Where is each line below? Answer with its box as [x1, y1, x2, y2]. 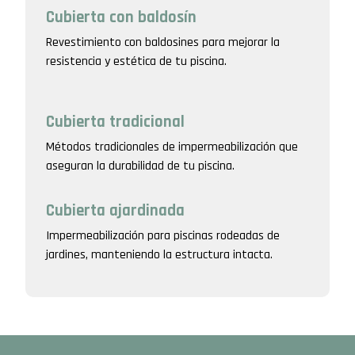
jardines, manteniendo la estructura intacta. [46, 246, 273, 264]
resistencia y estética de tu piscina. [46, 52, 227, 70]
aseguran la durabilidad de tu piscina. [46, 157, 235, 174]
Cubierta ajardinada [46, 200, 185, 222]
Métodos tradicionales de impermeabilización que [46, 138, 298, 155]
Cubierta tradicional [46, 111, 185, 132]
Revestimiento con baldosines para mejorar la [46, 33, 280, 51]
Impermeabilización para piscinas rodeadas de [46, 227, 280, 245]
